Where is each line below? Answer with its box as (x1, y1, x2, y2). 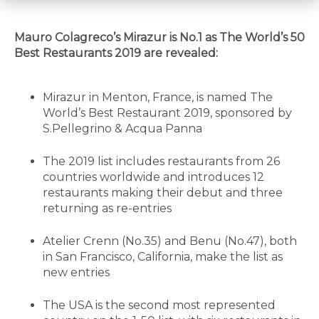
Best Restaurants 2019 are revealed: (14, 46, 218, 60)
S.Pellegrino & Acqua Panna (43, 121, 202, 135)
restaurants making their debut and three (43, 185, 283, 199)
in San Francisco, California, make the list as (43, 249, 283, 263)
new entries (43, 265, 110, 279)
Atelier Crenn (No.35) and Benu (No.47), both (43, 234, 297, 248)
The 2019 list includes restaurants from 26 (43, 154, 280, 168)
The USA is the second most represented (43, 298, 276, 312)
